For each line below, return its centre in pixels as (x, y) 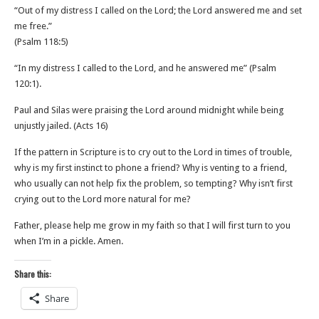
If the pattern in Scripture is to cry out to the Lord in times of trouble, (153, 152)
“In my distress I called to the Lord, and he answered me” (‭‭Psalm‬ (145, 68)
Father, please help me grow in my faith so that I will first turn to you (152, 225)
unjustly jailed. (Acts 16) (61, 126)
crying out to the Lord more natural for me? (104, 199)
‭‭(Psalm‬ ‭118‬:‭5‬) (41, 42)
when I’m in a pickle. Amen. (69, 241)
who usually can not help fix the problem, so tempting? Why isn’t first (153, 183)
